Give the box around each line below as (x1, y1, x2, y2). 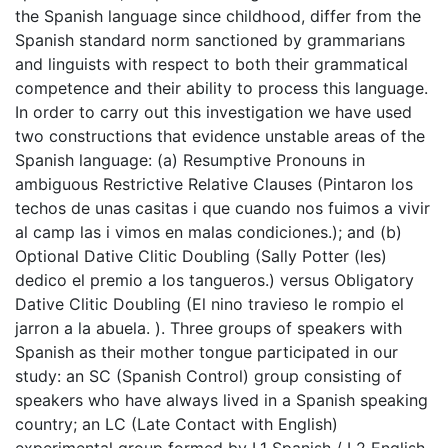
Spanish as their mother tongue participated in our (15, 341, 398, 362)
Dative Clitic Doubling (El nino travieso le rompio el (15, 293, 404, 314)
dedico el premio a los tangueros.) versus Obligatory (15, 269, 414, 290)
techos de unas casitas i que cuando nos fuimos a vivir (15, 197, 430, 218)
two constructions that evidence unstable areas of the (15, 125, 425, 146)
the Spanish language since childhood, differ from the (15, 5, 421, 26)
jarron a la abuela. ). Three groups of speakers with (15, 317, 402, 338)
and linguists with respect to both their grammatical (15, 53, 408, 74)
